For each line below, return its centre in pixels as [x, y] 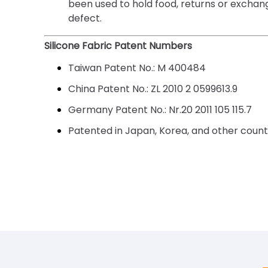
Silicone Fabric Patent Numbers [118, 45]
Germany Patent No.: [118, 109]
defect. [85, 18]
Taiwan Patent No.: [112, 68]
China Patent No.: [109, 89]
